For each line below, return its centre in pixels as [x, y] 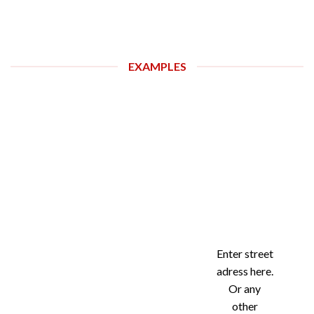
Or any [245, 288]
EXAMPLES [157, 66]
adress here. [245, 271]
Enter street [245, 253]
